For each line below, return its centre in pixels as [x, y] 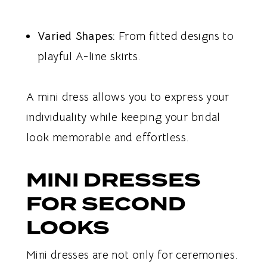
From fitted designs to [175, 37]
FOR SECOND [106, 204]
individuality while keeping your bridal [123, 118]
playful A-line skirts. [89, 57]
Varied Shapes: [77, 37]
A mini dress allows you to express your [128, 97]
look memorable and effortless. [108, 138]
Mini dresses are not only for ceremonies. [132, 255]
